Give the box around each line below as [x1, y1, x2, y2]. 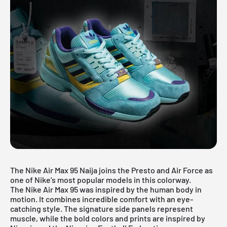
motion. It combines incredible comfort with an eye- [10, 194, 193, 204]
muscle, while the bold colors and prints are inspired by [10, 213, 205, 223]
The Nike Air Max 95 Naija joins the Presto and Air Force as [10, 165, 213, 175]
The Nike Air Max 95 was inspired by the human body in [10, 184, 202, 194]
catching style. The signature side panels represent [10, 203, 193, 213]
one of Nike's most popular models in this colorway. [10, 174, 191, 184]
